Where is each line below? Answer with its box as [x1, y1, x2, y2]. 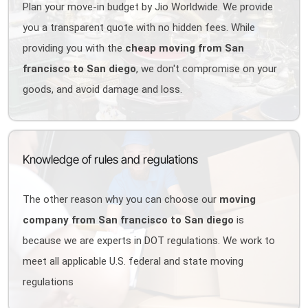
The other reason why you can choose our [23, 193, 220, 206]
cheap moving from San [125, 42, 245, 54]
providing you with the [23, 42, 126, 54]
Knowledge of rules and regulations [23, 153, 199, 166]
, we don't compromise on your [136, 63, 278, 75]
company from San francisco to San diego [23, 214, 234, 226]
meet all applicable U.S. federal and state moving [23, 255, 244, 267]
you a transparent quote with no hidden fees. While [23, 21, 256, 34]
